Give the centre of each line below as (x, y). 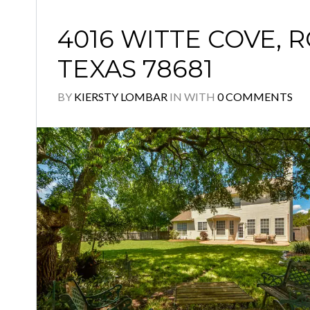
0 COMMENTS (255, 97)
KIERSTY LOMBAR (121, 97)
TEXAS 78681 (135, 69)
